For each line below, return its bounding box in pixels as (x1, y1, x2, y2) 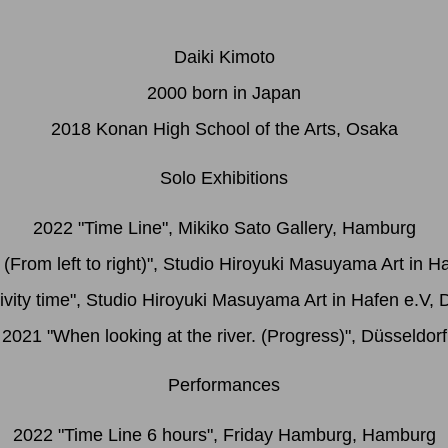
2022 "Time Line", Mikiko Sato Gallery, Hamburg (32, 217, 416, 238)
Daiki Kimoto (173, 46, 275, 67)
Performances (168, 375, 280, 396)
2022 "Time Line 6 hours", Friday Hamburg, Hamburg (12, 424, 436, 445)
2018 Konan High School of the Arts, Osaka (50, 118, 398, 139)
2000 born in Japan (147, 82, 301, 103)
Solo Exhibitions (160, 168, 288, 189)
